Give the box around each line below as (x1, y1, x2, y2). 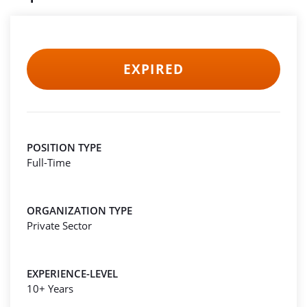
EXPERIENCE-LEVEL (27, 267, 118, 280)
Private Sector (27, 219, 92, 232)
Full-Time (27, 156, 71, 169)
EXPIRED (123, 60, 184, 78)
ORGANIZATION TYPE (27, 204, 132, 217)
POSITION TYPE (27, 140, 101, 154)
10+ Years (27, 282, 73, 295)
